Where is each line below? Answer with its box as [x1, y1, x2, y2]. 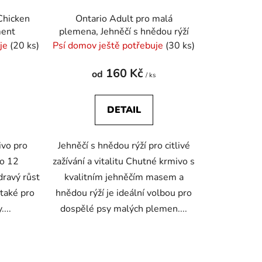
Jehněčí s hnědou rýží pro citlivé [57, 139, 190, 153]
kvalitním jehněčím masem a [64, 171, 184, 184]
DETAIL [106, 104, 141, 117]
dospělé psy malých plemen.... [60, 202, 188, 216]
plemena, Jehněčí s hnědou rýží [58, 25, 189, 39]
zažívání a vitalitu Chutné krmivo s [53, 155, 195, 168]
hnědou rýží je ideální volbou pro [56, 187, 192, 200]
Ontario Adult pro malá [75, 12, 173, 26]
